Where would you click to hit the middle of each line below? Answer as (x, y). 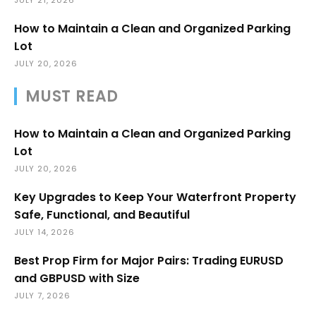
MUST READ (72, 96)
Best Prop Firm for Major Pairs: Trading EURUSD (149, 260)
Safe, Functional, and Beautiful (102, 214)
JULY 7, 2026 (42, 295)
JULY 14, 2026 (44, 232)
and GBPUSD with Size (77, 278)
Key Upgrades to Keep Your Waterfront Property (155, 197)
